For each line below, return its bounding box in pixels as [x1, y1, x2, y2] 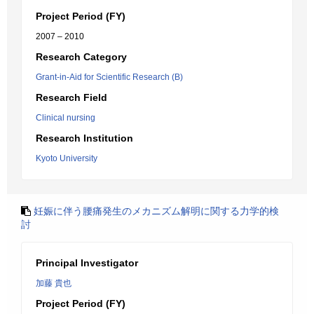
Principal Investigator [36, 257, 138, 268]
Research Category [36, 51, 127, 62]
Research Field [36, 92, 107, 103]
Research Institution [36, 132, 133, 144]
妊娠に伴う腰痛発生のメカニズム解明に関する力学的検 [34, 205, 279, 217]
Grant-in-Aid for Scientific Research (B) [36, 72, 183, 82]
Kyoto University [36, 153, 97, 163]
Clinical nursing [36, 113, 95, 123]
